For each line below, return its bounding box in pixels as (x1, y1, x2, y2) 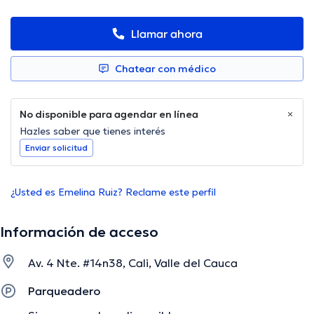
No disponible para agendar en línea (20, 108, 198, 121)
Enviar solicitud (25, 142, 88, 153)
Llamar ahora (131, 27, 203, 41)
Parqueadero (28, 284, 100, 299)
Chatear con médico (115, 62, 216, 76)
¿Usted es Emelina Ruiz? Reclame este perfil (11, 186, 216, 199)
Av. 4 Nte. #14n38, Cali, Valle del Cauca (28, 256, 238, 271)
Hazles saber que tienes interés (20, 125, 165, 138)
